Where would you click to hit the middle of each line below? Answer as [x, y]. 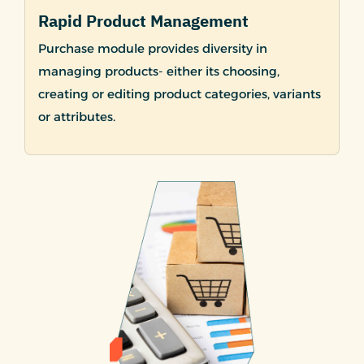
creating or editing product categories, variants [180, 94]
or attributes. [77, 117]
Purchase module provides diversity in [153, 49]
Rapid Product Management [143, 22]
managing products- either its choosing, [159, 71]
